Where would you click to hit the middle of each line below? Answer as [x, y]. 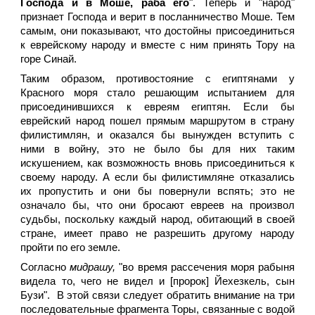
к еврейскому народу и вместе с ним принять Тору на [157, 45]
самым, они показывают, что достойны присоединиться [157, 31]
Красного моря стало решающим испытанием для [157, 93]
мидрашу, [95, 267]
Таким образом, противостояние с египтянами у [157, 79]
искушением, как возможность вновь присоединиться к [157, 163]
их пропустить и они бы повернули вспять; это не [157, 191]
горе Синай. [49, 59]
